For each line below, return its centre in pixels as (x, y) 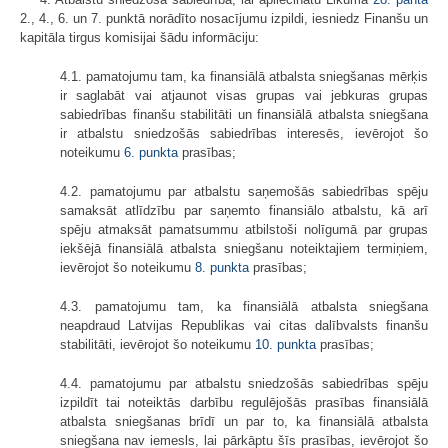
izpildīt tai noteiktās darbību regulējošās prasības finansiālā (244, 403)
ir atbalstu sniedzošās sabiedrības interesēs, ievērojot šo (244, 134)
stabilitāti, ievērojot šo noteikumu (157, 345)
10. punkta (285, 345)
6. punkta (151, 153)
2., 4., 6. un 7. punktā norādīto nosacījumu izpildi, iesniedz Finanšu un (224, 19)
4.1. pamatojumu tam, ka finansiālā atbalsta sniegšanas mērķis (244, 77)
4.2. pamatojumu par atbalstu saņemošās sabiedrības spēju (244, 192)
